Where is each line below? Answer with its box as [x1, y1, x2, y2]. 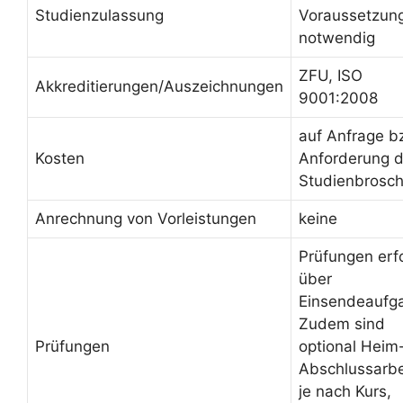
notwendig [299, 29, 375, 47]
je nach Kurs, [299, 382, 391, 400]
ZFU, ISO [299, 67, 363, 85]
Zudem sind [299, 315, 385, 333]
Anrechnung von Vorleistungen [35, 210, 256, 228]
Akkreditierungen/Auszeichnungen [35, 77, 283, 95]
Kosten [35, 149, 85, 167]
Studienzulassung [35, 6, 164, 24]
